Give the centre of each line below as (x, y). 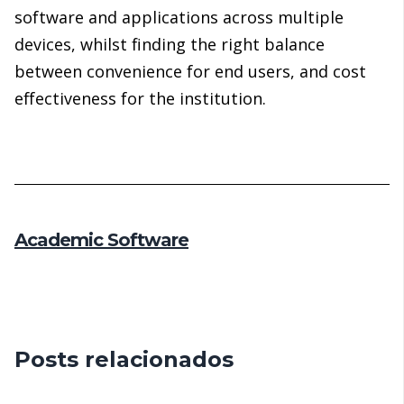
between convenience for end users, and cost (190, 72)
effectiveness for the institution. (140, 99)
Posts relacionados (124, 360)
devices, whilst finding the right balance (170, 45)
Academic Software (101, 240)
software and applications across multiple (179, 18)
